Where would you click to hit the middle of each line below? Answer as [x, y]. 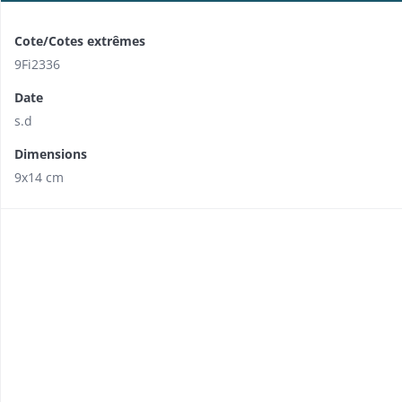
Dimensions [51, 154]
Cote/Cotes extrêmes [80, 41]
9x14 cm [39, 178]
